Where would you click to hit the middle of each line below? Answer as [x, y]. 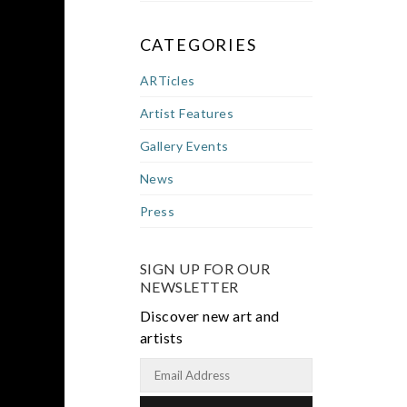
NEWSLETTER [189, 287]
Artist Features [187, 113]
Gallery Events [184, 146]
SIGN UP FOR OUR [205, 268]
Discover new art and [209, 316]
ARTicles [167, 80]
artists [161, 338]
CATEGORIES [198, 45]
